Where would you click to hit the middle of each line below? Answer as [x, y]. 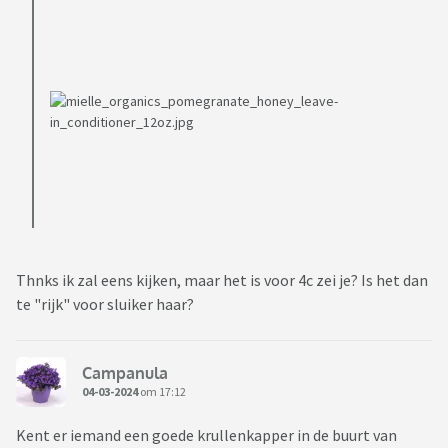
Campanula [125, 372]
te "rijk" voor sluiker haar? [105, 304]
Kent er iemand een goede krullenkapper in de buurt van [206, 435]
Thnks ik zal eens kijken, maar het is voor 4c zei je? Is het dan [222, 280]
